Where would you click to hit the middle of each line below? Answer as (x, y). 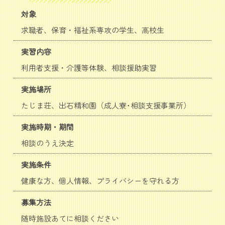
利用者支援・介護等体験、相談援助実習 (89, 68)
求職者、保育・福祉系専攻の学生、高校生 (93, 30)
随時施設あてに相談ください (70, 218)
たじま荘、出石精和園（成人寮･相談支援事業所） (106, 105)
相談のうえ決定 (47, 143)
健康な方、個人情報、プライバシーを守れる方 (100, 181)
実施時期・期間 (47, 127)
